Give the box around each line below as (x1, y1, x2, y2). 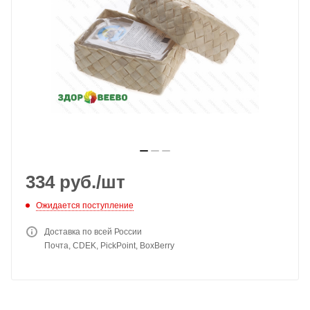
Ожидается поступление (36, 200, 134, 210)
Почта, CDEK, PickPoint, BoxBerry (44, 240, 174, 250)
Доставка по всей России (44, 226, 142, 237)
